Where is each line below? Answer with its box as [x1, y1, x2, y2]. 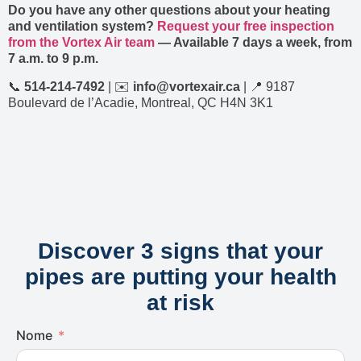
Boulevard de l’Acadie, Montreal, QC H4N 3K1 [8, 95, 273, 110]
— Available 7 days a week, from [155, 35, 352, 50]
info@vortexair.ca [133, 79, 240, 93]
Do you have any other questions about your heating [8, 3, 330, 18]
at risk [147, 289, 214, 315]
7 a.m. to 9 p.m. [8, 52, 98, 66]
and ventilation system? [8, 19, 154, 34]
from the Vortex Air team [8, 35, 155, 50]
